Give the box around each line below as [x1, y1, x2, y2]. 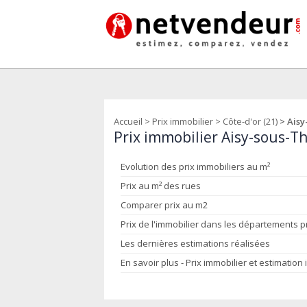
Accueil [114, 115, 143, 127]
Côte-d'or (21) [223, 115, 278, 127]
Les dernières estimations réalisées [121, 237, 270, 249]
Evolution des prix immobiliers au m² [121, 160, 270, 173]
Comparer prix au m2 [121, 199, 208, 211]
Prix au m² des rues [121, 180, 201, 192]
